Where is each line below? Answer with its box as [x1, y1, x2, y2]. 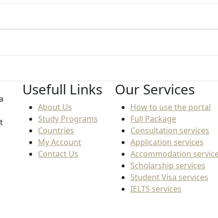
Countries [38, 125, 74, 136]
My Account [38, 137, 81, 148]
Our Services [115, 80, 195, 99]
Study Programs [38, 113, 98, 125]
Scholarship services [130, 160, 205, 171]
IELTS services [130, 183, 182, 195]
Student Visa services [130, 172, 208, 183]
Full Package [130, 113, 176, 125]
